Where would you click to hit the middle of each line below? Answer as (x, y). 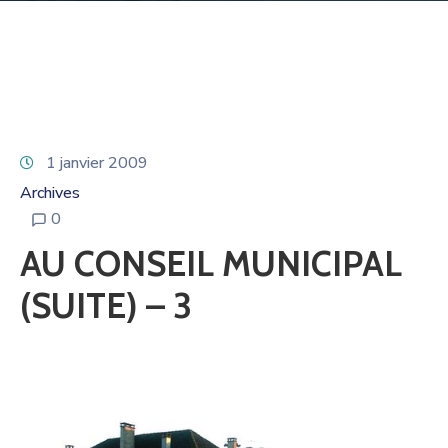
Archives (50, 192)
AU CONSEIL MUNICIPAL (211, 263)
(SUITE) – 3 (106, 305)
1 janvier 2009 (97, 162)
